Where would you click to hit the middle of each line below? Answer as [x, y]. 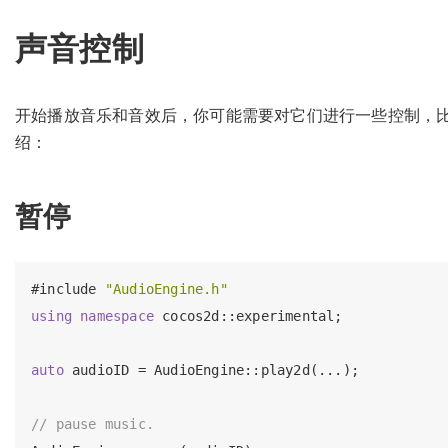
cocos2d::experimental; [248, 316]
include [68, 289]
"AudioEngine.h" [166, 289]
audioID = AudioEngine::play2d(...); [211, 370]
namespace [117, 316]
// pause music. [92, 424]
